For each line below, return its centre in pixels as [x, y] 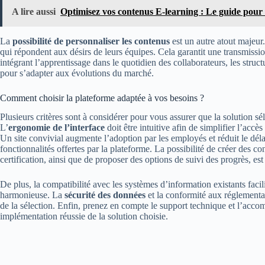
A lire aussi [34, 11]
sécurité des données [105, 195]
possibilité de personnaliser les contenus [91, 41]
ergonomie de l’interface [56, 128]
